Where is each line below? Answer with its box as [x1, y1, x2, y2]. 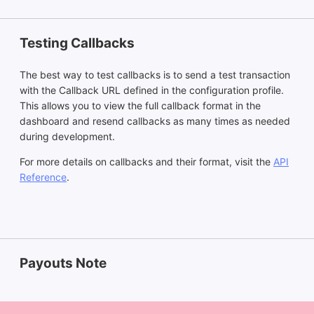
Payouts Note [20, 254, 107, 271]
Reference [20, 170, 67, 183]
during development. [20, 130, 115, 142]
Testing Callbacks [20, 34, 135, 51]
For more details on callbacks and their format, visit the [20, 155, 273, 168]
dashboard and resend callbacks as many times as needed [20, 114, 290, 127]
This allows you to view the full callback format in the [20, 99, 261, 111]
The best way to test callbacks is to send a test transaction [20, 68, 290, 81]
